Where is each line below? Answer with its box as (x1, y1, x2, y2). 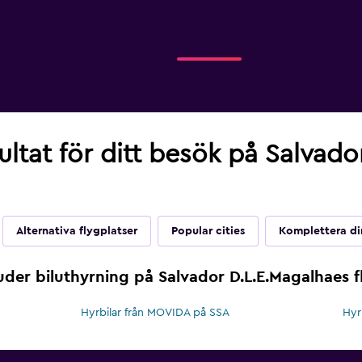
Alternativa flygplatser (15, 225, 137, 238)
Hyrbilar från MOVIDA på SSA (81, 307, 230, 319)
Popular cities (170, 225, 245, 238)
